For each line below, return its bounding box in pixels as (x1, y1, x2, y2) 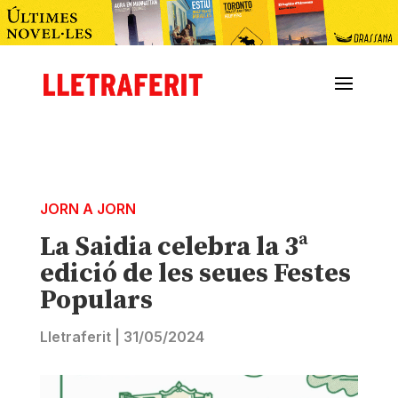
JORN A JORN (39, 200, 136, 219)
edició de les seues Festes (39, 257, 351, 291)
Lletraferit (39, 328, 111, 346)
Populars (39, 283, 153, 318)
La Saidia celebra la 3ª (39, 230, 308, 265)
